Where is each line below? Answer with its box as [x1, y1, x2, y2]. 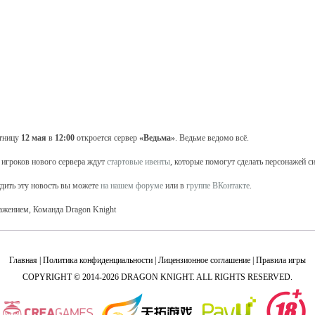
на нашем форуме [101, 181, 163, 191]
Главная [9, 255, 37, 265]
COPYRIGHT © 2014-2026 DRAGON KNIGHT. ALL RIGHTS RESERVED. [22, 272, 292, 282]
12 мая [19, 133, 49, 143]
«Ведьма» [139, 133, 175, 143]
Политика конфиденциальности [43, 255, 153, 265]
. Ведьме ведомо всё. [175, 133, 249, 143]
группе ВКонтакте [186, 181, 250, 191]
